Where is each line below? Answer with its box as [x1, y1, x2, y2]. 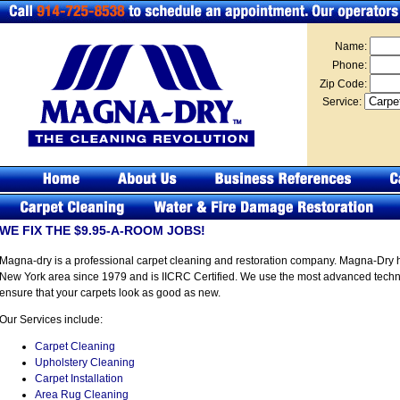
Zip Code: [320, 78, 370, 90]
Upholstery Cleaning [35, 356, 135, 370]
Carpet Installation [35, 372, 123, 386]
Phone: [332, 59, 370, 71]
